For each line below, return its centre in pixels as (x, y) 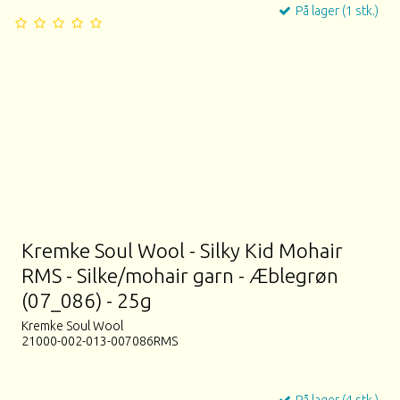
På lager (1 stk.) (335, 11)
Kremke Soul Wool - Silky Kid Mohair (183, 250)
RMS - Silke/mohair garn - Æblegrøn (180, 275)
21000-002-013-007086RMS (100, 341)
